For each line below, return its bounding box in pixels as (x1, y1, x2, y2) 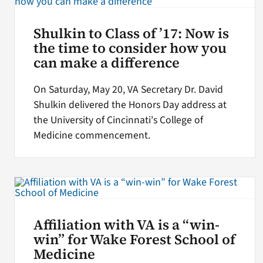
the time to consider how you (33, 38, 227, 58)
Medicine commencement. (33, 127, 150, 143)
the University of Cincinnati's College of (33, 112, 203, 127)
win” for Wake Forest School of (33, 230, 235, 249)
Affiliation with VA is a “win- (33, 215, 220, 234)
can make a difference (33, 53, 180, 72)
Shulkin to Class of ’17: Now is (33, 23, 229, 43)
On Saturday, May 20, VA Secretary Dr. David (33, 82, 223, 97)
